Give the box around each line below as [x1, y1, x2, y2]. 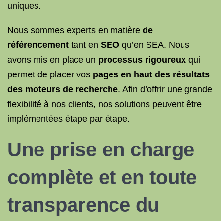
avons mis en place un [7, 55, 96, 65]
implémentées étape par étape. [7, 114, 130, 124]
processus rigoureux [98, 55, 186, 65]
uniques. [7, 1, 41, 11]
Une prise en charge [7, 139, 194, 160]
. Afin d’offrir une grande [118, 84, 212, 94]
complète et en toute [7, 166, 197, 188]
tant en [69, 40, 98, 50]
